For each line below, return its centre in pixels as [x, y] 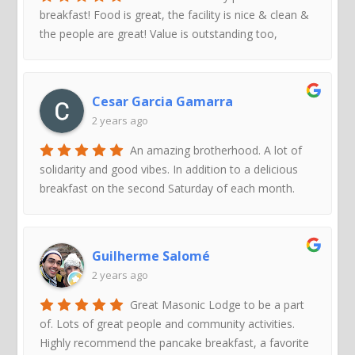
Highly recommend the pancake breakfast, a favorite [175, 342]
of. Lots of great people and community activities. [168, 323]
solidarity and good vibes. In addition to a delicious [169, 169]
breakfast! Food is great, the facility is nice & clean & [175, 14]
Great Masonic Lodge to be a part [218, 304]
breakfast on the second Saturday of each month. [168, 188]
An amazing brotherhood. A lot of [216, 150]
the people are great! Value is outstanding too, [159, 33]
